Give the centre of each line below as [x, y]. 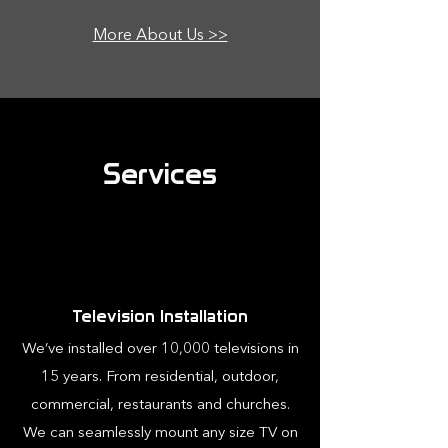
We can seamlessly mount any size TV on [160, 433]
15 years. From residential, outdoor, [160, 377]
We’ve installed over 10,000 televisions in [160, 349]
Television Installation [160, 315]
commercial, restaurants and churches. [160, 405]
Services [160, 173]
